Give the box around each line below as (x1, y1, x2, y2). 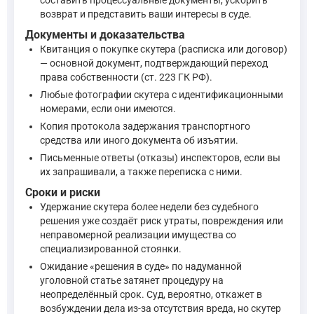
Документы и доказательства (25, 28, 185, 42)
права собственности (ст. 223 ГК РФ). (40, 71, 212, 83)
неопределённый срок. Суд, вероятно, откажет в (40, 289, 262, 301)
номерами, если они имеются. (40, 102, 176, 114)
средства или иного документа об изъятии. (40, 134, 238, 146)
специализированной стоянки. (40, 243, 182, 255)
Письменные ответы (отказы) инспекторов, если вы (40, 151, 280, 163)
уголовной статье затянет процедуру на (40, 275, 224, 287)
